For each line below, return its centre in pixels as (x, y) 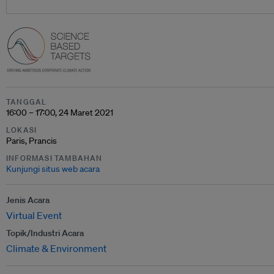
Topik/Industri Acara (45, 233)
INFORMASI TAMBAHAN (54, 158)
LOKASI (22, 130)
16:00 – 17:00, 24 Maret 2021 (60, 113)
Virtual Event (34, 215)
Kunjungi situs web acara (53, 169)
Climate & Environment (56, 248)
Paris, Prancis (31, 141)
